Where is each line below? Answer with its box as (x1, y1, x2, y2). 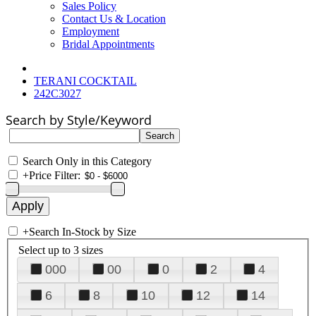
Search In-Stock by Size (29, 226, 136, 238)
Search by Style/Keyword (6, 111, 152, 128)
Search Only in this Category (23, 155, 152, 167)
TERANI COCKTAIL (34, 75, 137, 87)
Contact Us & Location (62, 13, 166, 25)
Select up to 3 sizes (18, 243, 103, 256)
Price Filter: (29, 169, 80, 181)
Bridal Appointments (62, 38, 154, 50)
